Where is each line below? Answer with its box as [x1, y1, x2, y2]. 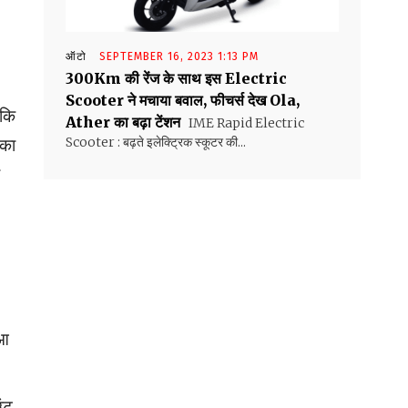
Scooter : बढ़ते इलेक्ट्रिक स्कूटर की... [66, 134, 246, 151]
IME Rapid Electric [186, 115, 304, 132]
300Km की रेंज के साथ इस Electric [66, 69, 287, 88]
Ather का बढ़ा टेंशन [66, 113, 180, 132]
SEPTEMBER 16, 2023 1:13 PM [99, 50, 259, 64]
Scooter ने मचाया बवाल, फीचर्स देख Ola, [66, 91, 300, 110]
